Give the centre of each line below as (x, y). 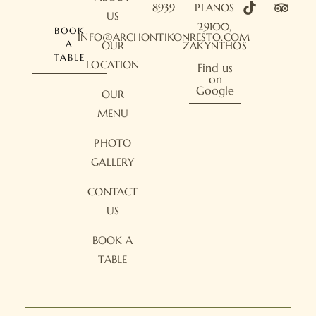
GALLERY (113, 162)
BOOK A (113, 240)
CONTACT (113, 192)
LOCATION (113, 65)
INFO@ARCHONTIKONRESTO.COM (164, 37)
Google (215, 90)
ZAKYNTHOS (215, 45)
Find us (215, 68)
